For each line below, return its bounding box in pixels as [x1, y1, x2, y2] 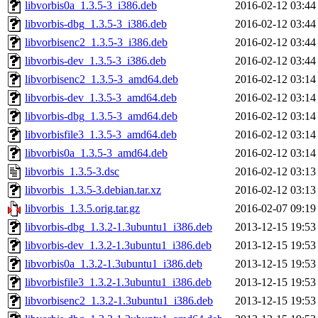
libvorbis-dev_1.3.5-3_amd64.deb [25, 92, 177, 104]
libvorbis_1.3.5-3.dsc [25, 165, 119, 178]
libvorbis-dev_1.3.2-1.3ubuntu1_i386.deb [25, 239, 212, 252]
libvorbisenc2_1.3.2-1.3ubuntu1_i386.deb [25, 295, 213, 307]
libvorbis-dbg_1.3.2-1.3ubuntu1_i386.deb [25, 221, 212, 234]
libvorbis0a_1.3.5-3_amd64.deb [25, 147, 168, 160]
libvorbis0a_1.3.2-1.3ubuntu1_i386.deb [25, 258, 202, 270]
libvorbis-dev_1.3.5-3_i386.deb [25, 55, 166, 67]
